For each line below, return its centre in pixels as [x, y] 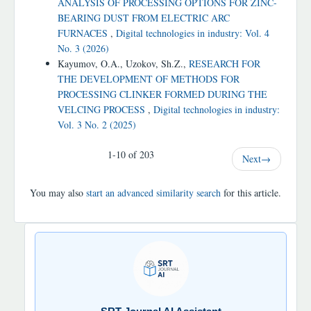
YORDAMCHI [59, 262]
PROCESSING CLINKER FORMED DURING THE [162, 94]
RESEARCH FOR [225, 64]
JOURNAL [54, 244]
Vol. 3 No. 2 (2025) [97, 125]
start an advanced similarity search [153, 193]
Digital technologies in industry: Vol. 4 [193, 33]
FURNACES [84, 33]
